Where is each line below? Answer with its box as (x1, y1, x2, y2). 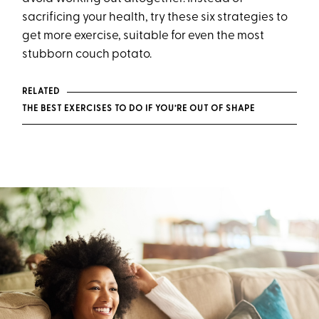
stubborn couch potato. (22, 48, 152, 61)
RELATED (22, 87, 60, 96)
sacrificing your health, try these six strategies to (22, 11, 288, 23)
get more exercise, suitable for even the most (22, 30, 265, 42)
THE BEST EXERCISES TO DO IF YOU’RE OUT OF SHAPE (22, 105, 256, 113)
